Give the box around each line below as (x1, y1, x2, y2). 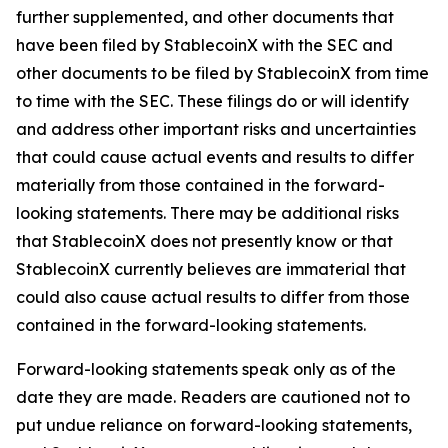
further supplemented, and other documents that (16, 7, 394, 27)
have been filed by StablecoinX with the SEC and (16, 35, 393, 55)
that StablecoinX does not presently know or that (16, 231, 393, 251)
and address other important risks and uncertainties (16, 119, 416, 139)
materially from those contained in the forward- (16, 175, 385, 195)
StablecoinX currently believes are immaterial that (16, 259, 406, 279)
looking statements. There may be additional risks (16, 203, 399, 223)
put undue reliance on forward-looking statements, (16, 415, 412, 435)
